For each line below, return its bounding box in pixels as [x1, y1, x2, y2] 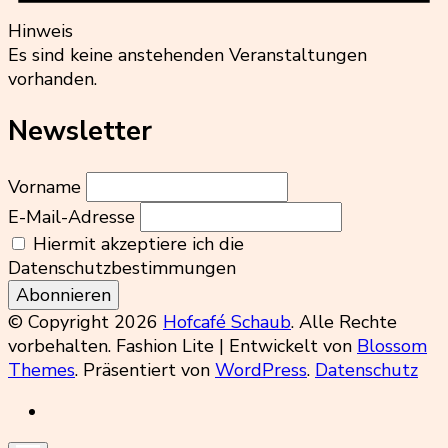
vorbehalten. [8, 334, 111, 359]
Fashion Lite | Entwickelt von [111, 334, 357, 359]
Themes [8, 358, 75, 383]
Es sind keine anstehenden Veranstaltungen [8, 42, 367, 67]
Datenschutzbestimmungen [8, 256, 236, 281]
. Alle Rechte [291, 310, 397, 335]
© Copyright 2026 [8, 310, 163, 335]
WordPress [215, 358, 307, 383]
